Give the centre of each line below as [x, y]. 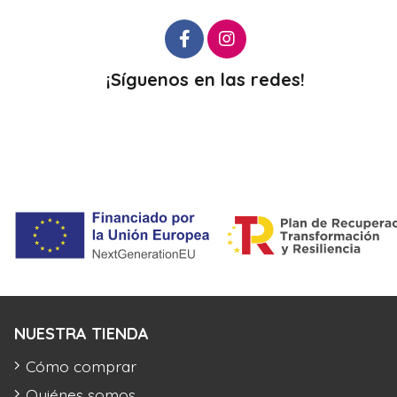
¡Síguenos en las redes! [206, 80]
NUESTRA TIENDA [82, 334]
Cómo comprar [81, 366]
